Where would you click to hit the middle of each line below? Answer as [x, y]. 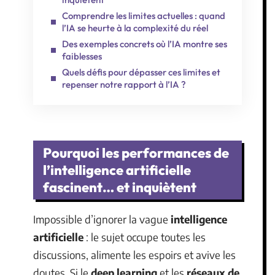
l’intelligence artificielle [117, 170]
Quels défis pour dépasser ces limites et [141, 72]
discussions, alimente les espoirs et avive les [134, 255]
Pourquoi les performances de [136, 153]
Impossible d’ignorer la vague [102, 219]
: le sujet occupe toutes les [145, 237]
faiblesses [82, 56]
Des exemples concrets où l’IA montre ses [145, 44]
